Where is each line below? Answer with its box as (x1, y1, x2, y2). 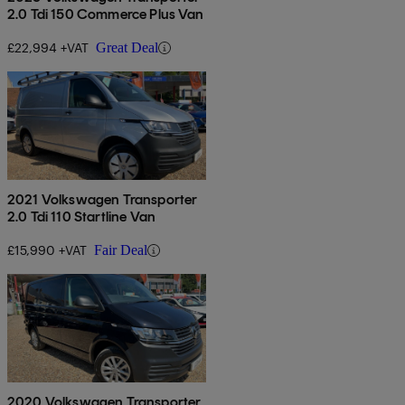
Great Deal (96, 40, 158, 56)
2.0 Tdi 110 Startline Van (7, 208, 155, 226)
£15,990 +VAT (7, 242, 87, 259)
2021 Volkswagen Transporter (7, 191, 198, 209)
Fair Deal (94, 242, 147, 259)
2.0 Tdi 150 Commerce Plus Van (7, 5, 204, 24)
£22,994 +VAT (7, 40, 89, 56)
